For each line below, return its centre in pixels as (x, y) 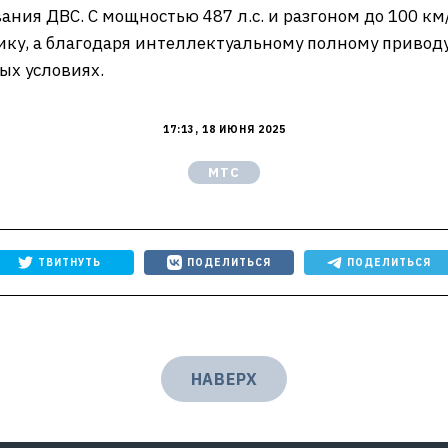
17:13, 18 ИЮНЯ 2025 (224, 129)
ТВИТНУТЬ (69, 262)
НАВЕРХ (224, 379)
